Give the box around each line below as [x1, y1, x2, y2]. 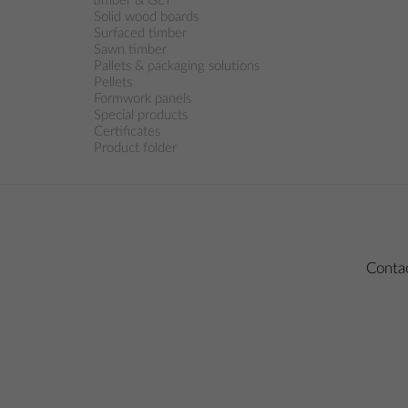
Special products [94, 108, 188, 122]
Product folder [94, 141, 177, 155]
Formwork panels [94, 92, 191, 106]
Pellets [94, 76, 132, 89]
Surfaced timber [94, 26, 187, 40]
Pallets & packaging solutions [94, 59, 260, 73]
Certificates [94, 125, 160, 138]
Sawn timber [94, 43, 167, 56]
